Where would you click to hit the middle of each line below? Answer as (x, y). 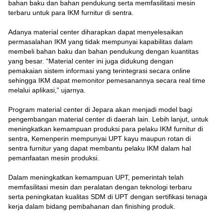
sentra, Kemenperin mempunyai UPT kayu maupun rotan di (99, 138)
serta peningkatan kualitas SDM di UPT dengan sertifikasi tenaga (108, 196)
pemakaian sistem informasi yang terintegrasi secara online (99, 70)
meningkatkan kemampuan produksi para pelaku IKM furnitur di (105, 129)
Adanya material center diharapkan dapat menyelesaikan (95, 32)
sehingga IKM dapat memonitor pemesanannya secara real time (107, 80)
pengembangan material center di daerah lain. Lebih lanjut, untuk (108, 119)
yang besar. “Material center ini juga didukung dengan (91, 61)
